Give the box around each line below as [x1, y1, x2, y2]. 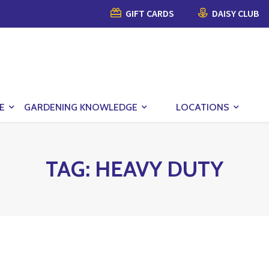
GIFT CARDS [124, 7, 174, 19]
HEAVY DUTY [95, 155, 223, 182]
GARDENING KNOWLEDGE [24, 101, 138, 113]
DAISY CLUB [210, 7, 259, 19]
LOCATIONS [176, 101, 229, 113]
